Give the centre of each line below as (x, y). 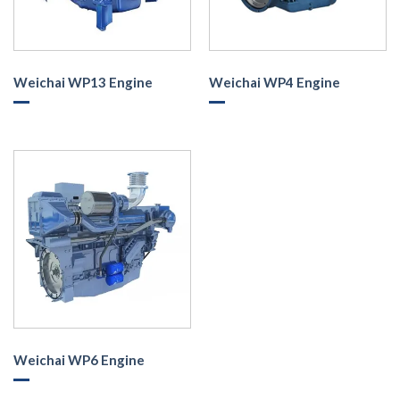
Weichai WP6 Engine (79, 359)
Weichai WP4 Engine (274, 83)
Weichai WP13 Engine (83, 83)
